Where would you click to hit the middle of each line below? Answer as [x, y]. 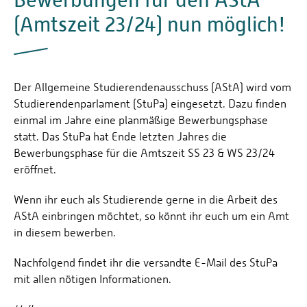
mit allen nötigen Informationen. [93, 279]
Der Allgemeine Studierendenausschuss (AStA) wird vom [152, 87]
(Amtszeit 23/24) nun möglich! [150, 24]
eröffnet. [35, 169]
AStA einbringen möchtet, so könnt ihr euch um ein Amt [151, 216]
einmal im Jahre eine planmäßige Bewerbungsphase [141, 120]
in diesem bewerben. [65, 232]
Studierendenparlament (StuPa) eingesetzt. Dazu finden [150, 103]
